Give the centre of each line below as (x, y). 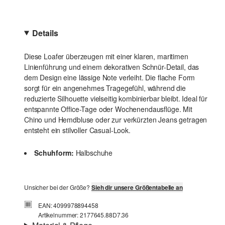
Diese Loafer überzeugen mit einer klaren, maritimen (106, 56)
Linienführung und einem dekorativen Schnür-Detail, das (112, 67)
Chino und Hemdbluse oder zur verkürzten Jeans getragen (116, 120)
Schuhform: (54, 153)
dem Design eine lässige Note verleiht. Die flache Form (110, 77)
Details (45, 33)
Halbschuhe (94, 153)
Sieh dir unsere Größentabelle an (137, 187)
